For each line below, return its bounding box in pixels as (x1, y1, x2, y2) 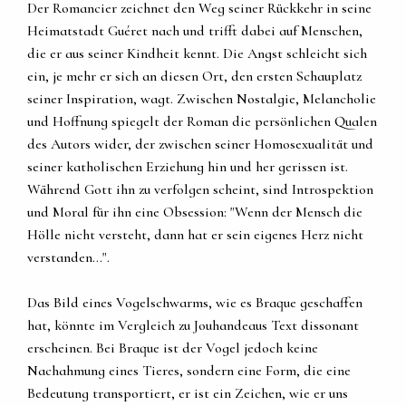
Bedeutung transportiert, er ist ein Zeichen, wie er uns (27, 384, 348, 403)
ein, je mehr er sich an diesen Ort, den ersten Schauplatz (27, 67, 362, 86)
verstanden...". (27, 248, 110, 267)
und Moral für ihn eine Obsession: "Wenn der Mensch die (27, 203, 362, 222)
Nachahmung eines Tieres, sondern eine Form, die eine (27, 362, 351, 381)
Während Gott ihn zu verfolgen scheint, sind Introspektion (27, 180, 373, 199)
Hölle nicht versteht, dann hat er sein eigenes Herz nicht (27, 226, 363, 245)
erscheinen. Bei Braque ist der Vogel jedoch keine (27, 339, 318, 358)
